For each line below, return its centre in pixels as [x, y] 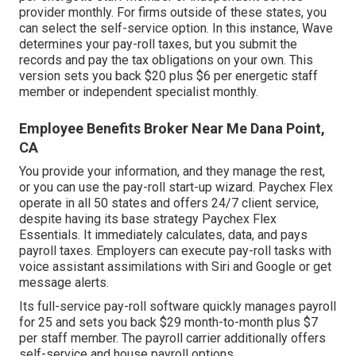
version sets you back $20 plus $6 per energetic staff [168, 75]
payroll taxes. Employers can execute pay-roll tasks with [175, 250]
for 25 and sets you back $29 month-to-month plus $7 [168, 322]
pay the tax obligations [151, 60]
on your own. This [263, 60]
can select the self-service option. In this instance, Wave [176, 28]
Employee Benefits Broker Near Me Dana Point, [172, 128]
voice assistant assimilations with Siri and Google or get [175, 266]
